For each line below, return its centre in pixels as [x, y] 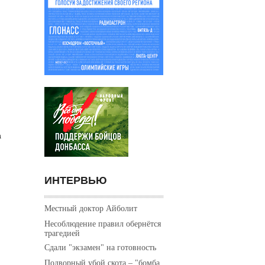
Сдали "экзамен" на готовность [100, 247]
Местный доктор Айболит [91, 208]
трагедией [62, 233]
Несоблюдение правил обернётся [103, 224]
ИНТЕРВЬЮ [76, 180]
